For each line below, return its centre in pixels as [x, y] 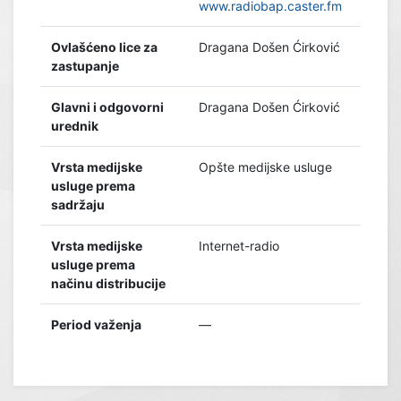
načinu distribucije [108, 283]
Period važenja [96, 324]
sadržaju [78, 205]
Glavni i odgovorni [107, 107]
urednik [75, 126]
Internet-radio [239, 246]
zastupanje [85, 66]
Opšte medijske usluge [265, 167]
